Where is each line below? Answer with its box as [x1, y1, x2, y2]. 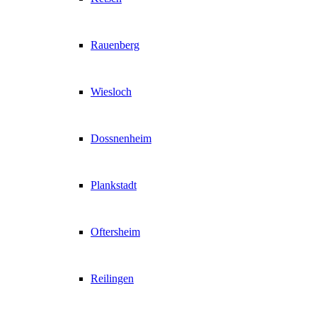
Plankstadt [91, 179, 137, 192]
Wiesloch [91, 86, 132, 98]
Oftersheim [91, 226, 140, 238]
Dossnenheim [91, 132, 151, 145]
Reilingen [91, 272, 134, 285]
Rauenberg [91, 39, 139, 52]
